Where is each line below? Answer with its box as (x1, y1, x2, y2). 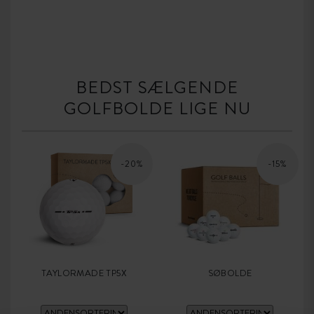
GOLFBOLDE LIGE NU (63, 96, 251, 122)
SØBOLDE (207, 266, 252, 280)
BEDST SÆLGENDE (76, 75, 238, 101)
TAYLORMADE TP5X (41, 266, 127, 280)
